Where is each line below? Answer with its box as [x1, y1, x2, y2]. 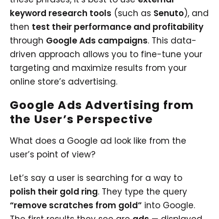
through [10, 34, 46, 46]
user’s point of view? [10, 148, 95, 160]
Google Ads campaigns [46, 34, 148, 46]
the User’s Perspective [10, 111, 153, 127]
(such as [111, 7, 153, 19]
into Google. [142, 199, 195, 211]
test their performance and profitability [32, 21, 203, 33]
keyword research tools [10, 7, 111, 19]
